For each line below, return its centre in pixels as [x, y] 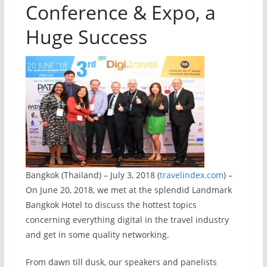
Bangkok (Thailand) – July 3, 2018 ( [92, 175]
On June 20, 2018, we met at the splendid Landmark [128, 190]
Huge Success [86, 37]
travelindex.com [191, 175]
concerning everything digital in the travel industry [127, 220]
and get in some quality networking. [97, 235]
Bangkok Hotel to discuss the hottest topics [111, 205]
